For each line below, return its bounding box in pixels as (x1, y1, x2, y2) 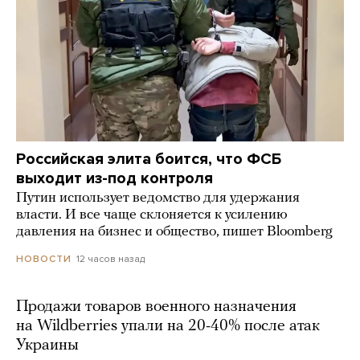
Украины (16, 337, 79, 354)
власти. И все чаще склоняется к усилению (16, 207, 288, 223)
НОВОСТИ (16, 253, 72, 265)
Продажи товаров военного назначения (16, 299, 297, 316)
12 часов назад (76, 252, 145, 264)
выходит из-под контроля (16, 168, 213, 188)
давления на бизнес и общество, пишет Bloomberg (16, 223, 333, 239)
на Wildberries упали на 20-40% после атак (16, 318, 320, 335)
